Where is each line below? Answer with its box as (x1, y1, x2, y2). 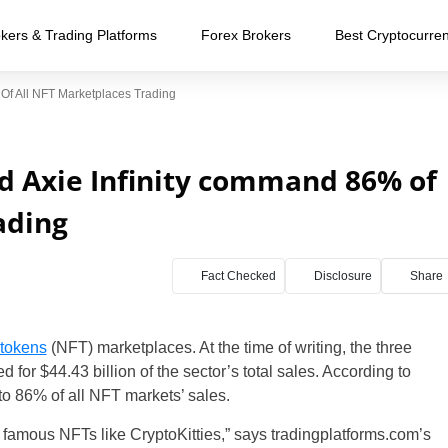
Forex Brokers (201, 27, 291, 43)
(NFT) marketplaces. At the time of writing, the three (46, 339, 412, 356)
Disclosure (313, 269, 372, 283)
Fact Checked (200, 269, 276, 283)
